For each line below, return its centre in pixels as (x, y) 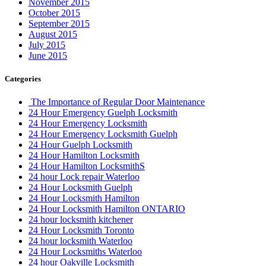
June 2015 (48, 56)
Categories (23, 79)
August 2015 (53, 34)
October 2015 (54, 13)
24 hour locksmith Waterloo (80, 241)
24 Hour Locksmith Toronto (81, 230)
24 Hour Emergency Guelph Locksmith (103, 113)
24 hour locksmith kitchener (81, 220)
